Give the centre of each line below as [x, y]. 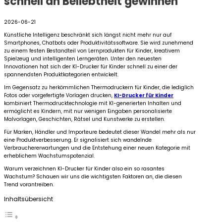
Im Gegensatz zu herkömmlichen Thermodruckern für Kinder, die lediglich [99, 88]
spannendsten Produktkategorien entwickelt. [61, 75]
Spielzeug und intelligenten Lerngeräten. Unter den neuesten [83, 59]
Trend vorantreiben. [29, 185]
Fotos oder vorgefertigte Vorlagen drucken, [59, 96]
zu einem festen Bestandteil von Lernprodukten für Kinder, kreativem [92, 51]
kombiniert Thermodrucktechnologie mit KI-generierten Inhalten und [93, 104]
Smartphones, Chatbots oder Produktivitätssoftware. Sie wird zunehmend [99, 43]
